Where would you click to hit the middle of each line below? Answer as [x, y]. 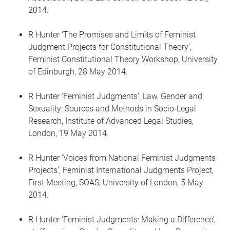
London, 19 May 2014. [69, 133]
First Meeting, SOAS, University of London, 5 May [116, 183]
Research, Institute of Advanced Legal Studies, [111, 121]
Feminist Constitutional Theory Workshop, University [123, 59]
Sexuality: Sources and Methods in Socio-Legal [112, 109]
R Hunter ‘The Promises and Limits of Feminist [112, 35]
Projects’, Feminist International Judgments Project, [121, 170]
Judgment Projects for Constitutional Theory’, [110, 47]
